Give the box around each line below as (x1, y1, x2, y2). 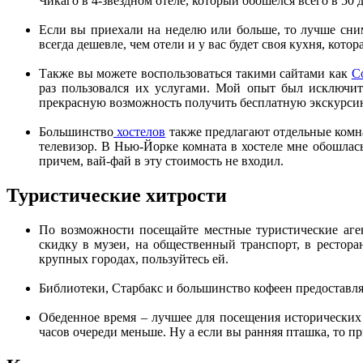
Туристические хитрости (6, 184, 227, 206)
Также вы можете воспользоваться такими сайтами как (39, 66, 352, 80)
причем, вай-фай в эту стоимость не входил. (39, 153, 284, 168)
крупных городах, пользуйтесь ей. (39, 251, 228, 266)
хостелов (113, 124, 166, 139)
